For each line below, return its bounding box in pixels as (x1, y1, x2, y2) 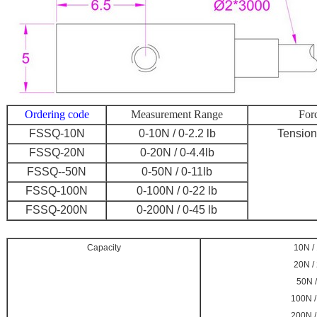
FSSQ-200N (25, 204, 88, 216)
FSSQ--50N (27, 166, 86, 178)
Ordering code (24, 108, 89, 120)
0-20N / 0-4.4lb (139, 146, 214, 158)
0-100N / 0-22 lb (137, 185, 217, 197)
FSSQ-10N (28, 127, 85, 139)
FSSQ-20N (28, 146, 85, 158)
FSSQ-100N (25, 185, 88, 197)
